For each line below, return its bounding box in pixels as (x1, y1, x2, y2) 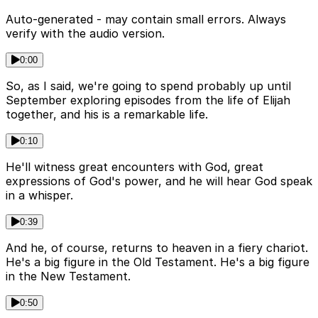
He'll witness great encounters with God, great (6, 160, 263, 175)
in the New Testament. (6, 269, 131, 284)
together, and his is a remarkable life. (6, 107, 208, 122)
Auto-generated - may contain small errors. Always (6, 12, 286, 27)
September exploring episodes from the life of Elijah (6, 93, 290, 108)
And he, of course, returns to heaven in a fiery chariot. (6, 241, 308, 256)
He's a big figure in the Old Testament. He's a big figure (6, 255, 309, 270)
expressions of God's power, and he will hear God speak (6, 174, 312, 189)
